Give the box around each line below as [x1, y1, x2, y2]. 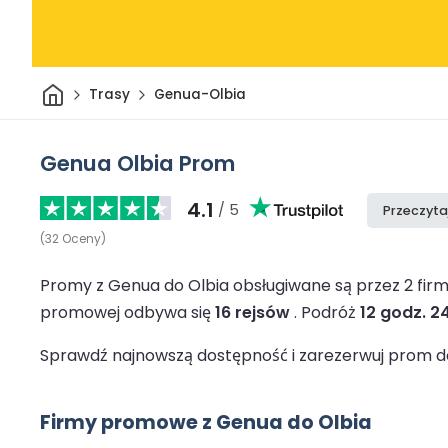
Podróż [301, 300, 360, 324]
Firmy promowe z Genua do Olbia [40, 408, 372, 436]
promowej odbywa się [40, 300, 215, 324]
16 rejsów [215, 300, 290, 324]
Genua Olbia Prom [40, 147, 235, 179]
